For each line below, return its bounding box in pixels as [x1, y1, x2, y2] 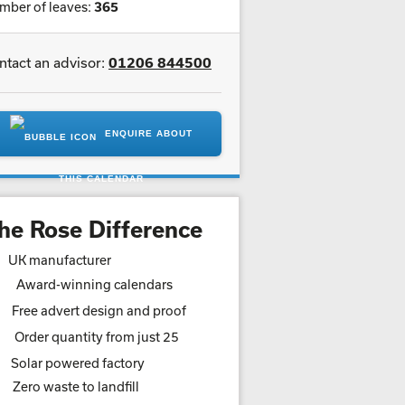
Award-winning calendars [16, 277, 173, 292]
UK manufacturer [8, 252, 111, 268]
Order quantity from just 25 [14, 329, 179, 344]
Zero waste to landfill [13, 379, 139, 394]
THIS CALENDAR [59, 174, 144, 184]
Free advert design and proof [12, 303, 186, 318]
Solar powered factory [11, 355, 145, 371]
